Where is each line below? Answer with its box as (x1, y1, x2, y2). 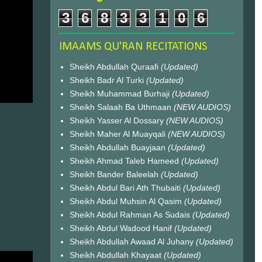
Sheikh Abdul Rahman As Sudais (69, 209, 192, 219)
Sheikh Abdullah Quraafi (69, 61, 161, 71)
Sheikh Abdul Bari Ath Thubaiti (69, 182, 183, 192)
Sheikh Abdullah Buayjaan (69, 142, 168, 152)
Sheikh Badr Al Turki (69, 75, 146, 85)
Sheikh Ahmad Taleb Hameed (69, 156, 181, 166)
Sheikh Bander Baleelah (69, 169, 158, 179)
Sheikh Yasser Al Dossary (69, 115, 166, 125)
